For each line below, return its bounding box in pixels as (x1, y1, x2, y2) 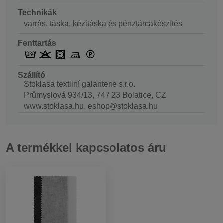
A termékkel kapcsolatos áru (6, 140, 166, 154)
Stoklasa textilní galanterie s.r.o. (24, 80, 135, 89)
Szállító (18, 71, 45, 80)
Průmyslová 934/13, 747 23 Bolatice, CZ (24, 91, 166, 100)
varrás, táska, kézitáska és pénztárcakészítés (24, 19, 182, 28)
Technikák (18, 8, 57, 17)
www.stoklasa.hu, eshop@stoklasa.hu (24, 102, 158, 111)
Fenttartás (18, 38, 56, 47)
